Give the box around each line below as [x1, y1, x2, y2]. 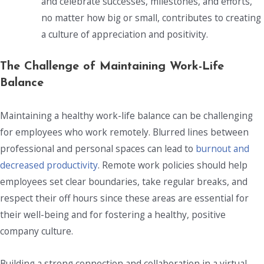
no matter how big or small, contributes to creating [41, 11, 261, 24]
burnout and [196, 141, 249, 155]
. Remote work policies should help [98, 158, 247, 171]
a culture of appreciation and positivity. [41, 27, 210, 41]
